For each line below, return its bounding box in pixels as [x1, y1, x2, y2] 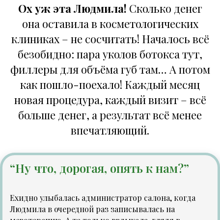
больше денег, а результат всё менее [18, 108, 202, 122]
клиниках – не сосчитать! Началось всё [11, 31, 209, 46]
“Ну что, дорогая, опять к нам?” [10, 160, 189, 176]
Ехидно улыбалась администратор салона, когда [10, 192, 195, 203]
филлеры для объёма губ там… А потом [10, 62, 210, 77]
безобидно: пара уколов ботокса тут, [18, 47, 202, 61]
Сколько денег [126, 1, 202, 16]
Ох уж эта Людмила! [18, 1, 127, 16]
